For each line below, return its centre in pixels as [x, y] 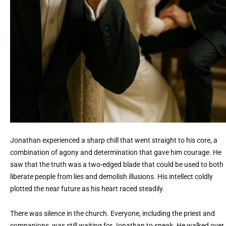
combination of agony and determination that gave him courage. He [116, 153]
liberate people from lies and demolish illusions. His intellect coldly [111, 177]
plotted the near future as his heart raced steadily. [87, 189]
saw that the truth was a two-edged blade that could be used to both [117, 165]
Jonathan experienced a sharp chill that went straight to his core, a [114, 141]
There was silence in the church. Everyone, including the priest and [112, 213]
